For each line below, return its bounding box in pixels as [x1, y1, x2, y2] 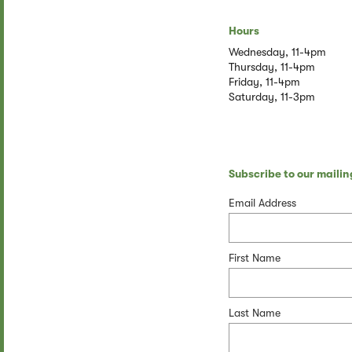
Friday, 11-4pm [228, 75, 300, 88]
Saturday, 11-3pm [228, 90, 315, 103]
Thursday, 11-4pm [228, 60, 315, 73]
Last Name [228, 306, 280, 319]
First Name [228, 251, 280, 264]
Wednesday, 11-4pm [228, 45, 326, 58]
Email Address [228, 196, 296, 209]
